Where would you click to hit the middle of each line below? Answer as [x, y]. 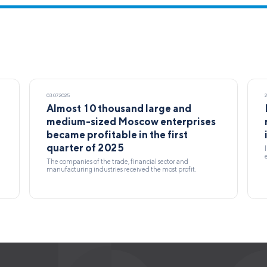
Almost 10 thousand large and [119, 108]
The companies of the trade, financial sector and [118, 162]
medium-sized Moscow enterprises [131, 121]
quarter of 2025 [86, 148]
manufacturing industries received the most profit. [122, 169]
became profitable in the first [117, 134]
